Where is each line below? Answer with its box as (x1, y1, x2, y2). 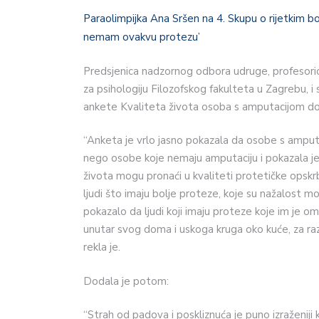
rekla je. (83, 240, 120, 255)
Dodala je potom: (83, 273, 169, 288)
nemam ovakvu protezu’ (83, 30, 200, 45)
